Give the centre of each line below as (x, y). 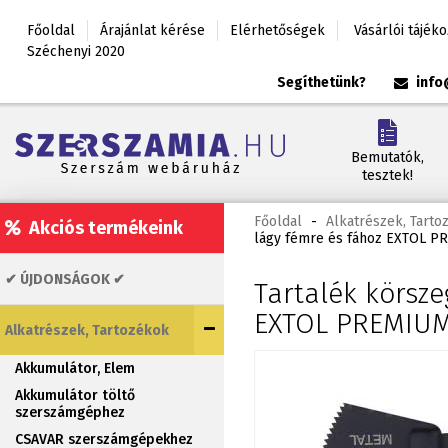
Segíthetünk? (321, 82)
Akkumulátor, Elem (75, 368)
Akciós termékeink (102, 228)
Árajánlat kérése (152, 30)
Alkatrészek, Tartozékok (87, 330)
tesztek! (387, 175)
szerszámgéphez (70, 412)
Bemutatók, (387, 157)
